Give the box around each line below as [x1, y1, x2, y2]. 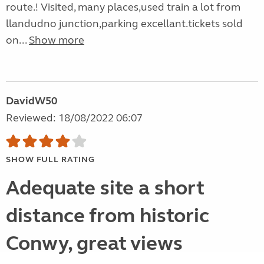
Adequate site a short [6, 176, 204, 201]
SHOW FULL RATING [6, 154, 95, 165]
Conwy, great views [6, 231, 183, 256]
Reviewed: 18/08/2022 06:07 [6, 111, 143, 125]
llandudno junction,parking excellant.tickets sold [6, 17, 243, 31]
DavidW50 [6, 94, 57, 108]
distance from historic [6, 203, 209, 229]
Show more [29, 34, 84, 47]
